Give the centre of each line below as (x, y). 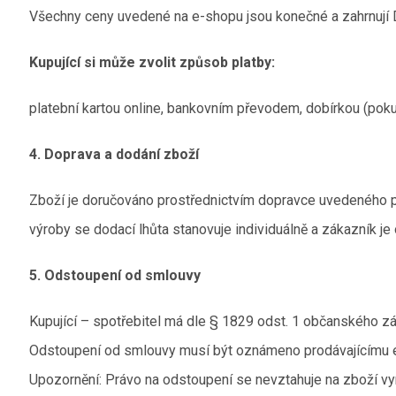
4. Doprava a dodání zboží (114, 154)
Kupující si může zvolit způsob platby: (152, 62)
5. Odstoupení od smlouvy (115, 275)
